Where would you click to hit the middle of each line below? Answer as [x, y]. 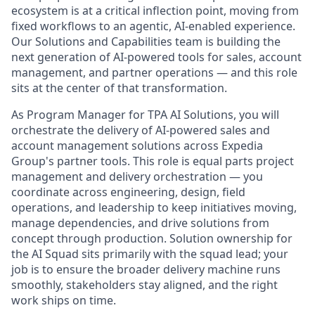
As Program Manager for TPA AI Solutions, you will [145, 115]
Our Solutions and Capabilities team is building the [146, 41]
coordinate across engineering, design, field [128, 192]
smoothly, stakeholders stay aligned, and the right [144, 285]
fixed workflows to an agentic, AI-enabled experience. [153, 26]
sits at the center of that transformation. [119, 88]
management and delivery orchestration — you [137, 176]
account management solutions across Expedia [137, 146]
